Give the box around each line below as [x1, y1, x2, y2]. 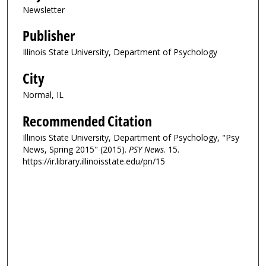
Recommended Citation [23, 110, 152, 131]
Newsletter [23, 4, 65, 15]
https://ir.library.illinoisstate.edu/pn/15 [23, 155, 165, 167]
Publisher [23, 26, 75, 46]
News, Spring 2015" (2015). [23, 143, 129, 155]
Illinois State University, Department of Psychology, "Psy [23, 131, 239, 143]
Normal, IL [23, 88, 64, 100]
